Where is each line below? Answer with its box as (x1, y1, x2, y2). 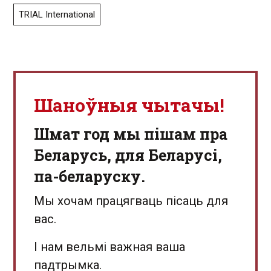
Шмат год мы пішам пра (34, 124, 227, 145)
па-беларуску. (34, 166, 145, 187)
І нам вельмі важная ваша (34, 240, 185, 255)
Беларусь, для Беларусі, (34, 145, 222, 166)
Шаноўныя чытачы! (34, 93, 224, 117)
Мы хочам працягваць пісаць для (34, 194, 228, 209)
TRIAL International (19, 9, 95, 21)
